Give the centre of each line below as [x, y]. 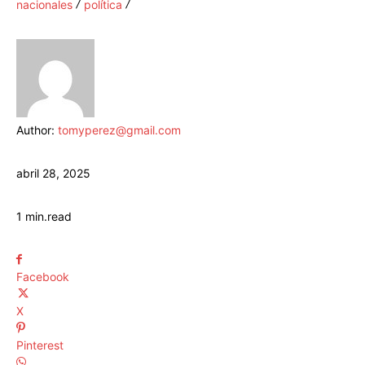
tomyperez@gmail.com [119, 130]
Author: [37, 130]
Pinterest [40, 345]
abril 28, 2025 [53, 174]
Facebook [43, 277]
